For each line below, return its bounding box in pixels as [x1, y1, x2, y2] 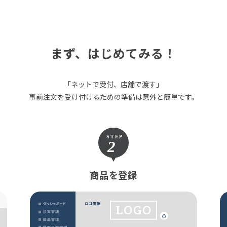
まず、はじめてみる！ [51, 44, 176, 62]
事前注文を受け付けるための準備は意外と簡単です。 [28, 91, 199, 102]
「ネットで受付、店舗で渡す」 [64, 79, 163, 89]
